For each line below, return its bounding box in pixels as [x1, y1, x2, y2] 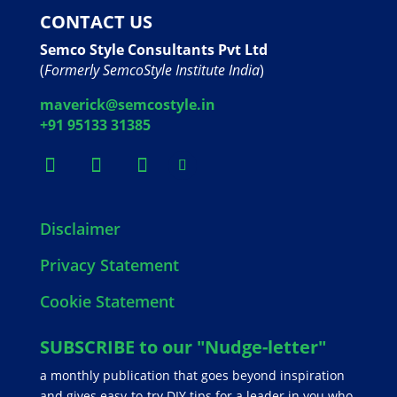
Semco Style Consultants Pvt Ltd [39, 40, 268, 59]
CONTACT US [39, 10, 152, 34]
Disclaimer [39, 218, 121, 240]
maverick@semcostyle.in [39, 95, 215, 114]
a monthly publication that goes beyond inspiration [39, 367, 345, 385]
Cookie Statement [39, 291, 175, 313]
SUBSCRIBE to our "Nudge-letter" [39, 335, 326, 360]
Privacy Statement [39, 254, 179, 276]
